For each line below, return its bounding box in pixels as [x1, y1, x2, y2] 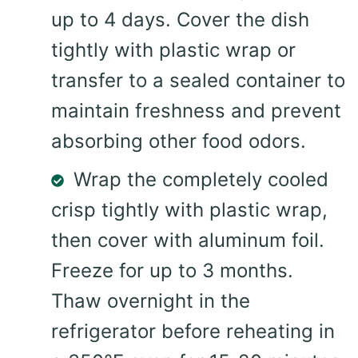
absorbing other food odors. [51, 129, 306, 153]
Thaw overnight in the [51, 288, 250, 312]
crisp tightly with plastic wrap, [51, 197, 328, 221]
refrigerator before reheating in [51, 319, 335, 343]
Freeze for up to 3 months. [51, 258, 293, 282]
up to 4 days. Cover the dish [51, 7, 309, 31]
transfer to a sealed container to [51, 68, 345, 92]
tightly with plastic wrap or [51, 38, 296, 62]
